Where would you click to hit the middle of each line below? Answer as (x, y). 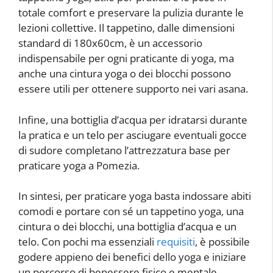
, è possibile (222, 242)
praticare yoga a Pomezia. (79, 165)
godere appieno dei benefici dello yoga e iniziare (132, 257)
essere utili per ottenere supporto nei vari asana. (133, 89)
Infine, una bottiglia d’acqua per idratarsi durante (133, 119)
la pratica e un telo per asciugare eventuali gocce (133, 135)
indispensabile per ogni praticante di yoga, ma (126, 58)
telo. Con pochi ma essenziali (87, 242)
